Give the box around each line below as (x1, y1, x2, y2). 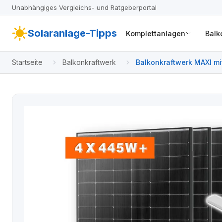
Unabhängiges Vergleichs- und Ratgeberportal (12, 3, 157, 11)
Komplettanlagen (125, 29, 185, 38)
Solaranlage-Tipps (28, 27, 117, 39)
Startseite (12, 58, 43, 66)
